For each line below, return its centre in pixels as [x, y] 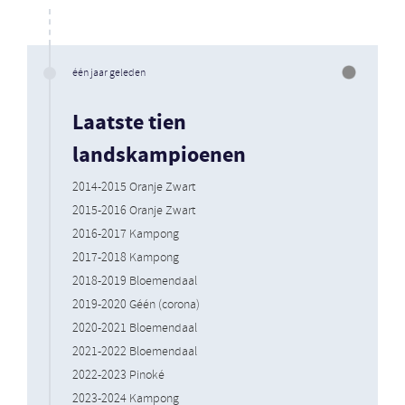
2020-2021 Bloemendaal [135, 328]
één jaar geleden [109, 73]
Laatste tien [129, 123]
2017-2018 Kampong [126, 258]
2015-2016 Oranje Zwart [134, 211]
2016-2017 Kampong [126, 234]
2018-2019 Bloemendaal [135, 281]
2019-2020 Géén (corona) [136, 305]
